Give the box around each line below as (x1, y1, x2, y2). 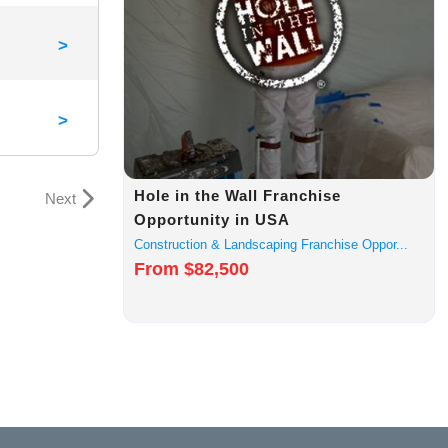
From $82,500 (134, 258, 250, 279)
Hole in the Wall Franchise (134, 186, 342, 204)
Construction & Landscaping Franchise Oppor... (134, 236, 409, 252)
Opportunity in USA (134, 210, 291, 228)
